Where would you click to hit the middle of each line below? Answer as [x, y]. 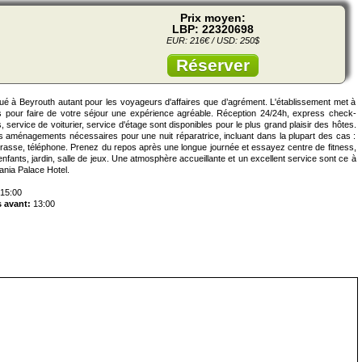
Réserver [213, 65]
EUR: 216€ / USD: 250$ [213, 41]
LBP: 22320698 [213, 29]
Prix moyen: [213, 18]
